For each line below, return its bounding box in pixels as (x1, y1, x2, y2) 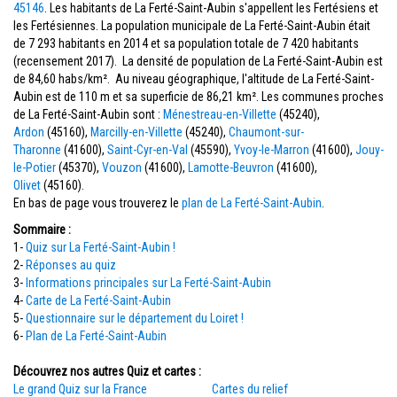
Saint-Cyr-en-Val (107, 143, 188, 157)
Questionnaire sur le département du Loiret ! (26, 311, 244, 325)
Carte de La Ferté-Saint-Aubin (26, 293, 171, 307)
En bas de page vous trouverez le (13, 196, 182, 210)
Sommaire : (13, 222, 71, 237)
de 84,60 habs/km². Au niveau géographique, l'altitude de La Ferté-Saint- (13, 72, 374, 86)
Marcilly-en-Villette (90, 125, 183, 139)
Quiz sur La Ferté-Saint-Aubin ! (26, 240, 175, 254)
